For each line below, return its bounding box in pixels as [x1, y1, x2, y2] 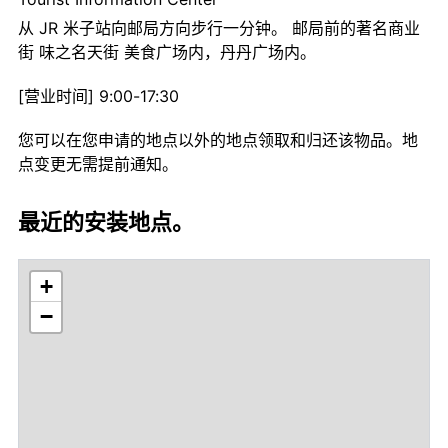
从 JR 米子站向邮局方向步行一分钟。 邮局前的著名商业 [18, 18, 420, 39]
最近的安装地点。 [18, 209, 194, 236]
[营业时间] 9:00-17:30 [18, 86, 179, 107]
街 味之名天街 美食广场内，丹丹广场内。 [18, 42, 316, 63]
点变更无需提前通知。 [18, 154, 178, 175]
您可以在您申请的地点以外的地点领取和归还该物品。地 [18, 130, 418, 151]
